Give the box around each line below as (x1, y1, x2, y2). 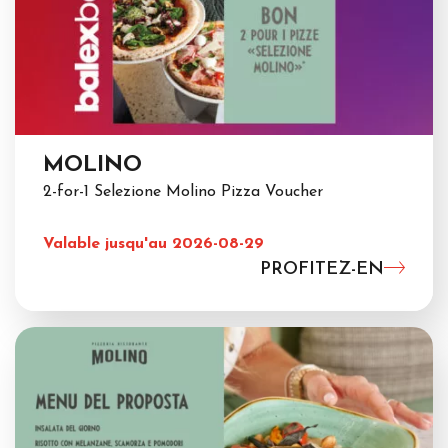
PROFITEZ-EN (260, 260, 384, 280)
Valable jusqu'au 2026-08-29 (43, 236, 264, 253)
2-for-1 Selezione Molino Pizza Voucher (43, 184, 323, 201)
